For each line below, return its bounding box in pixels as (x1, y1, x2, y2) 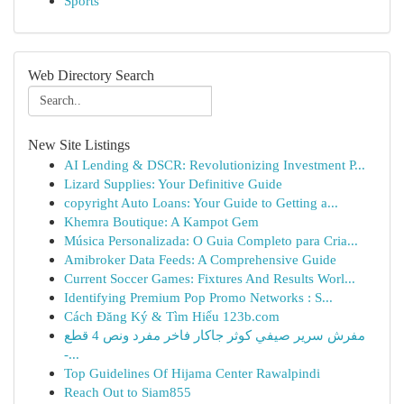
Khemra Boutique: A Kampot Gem (64, 214, 259, 229)
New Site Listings (28, 137, 130, 152)
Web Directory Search (28, 68, 154, 83)
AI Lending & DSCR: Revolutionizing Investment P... (64, 157, 365, 172)
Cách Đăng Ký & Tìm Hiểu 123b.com (64, 308, 280, 324)
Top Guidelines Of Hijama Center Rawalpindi (64, 365, 320, 381)
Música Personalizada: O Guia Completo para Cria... (64, 233, 358, 248)
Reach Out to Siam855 (64, 384, 191, 399)
